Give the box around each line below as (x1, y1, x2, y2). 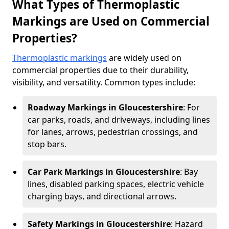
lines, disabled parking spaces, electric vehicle (28, 178, 204, 190)
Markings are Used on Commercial (12, 13, 210, 29)
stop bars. (28, 139, 66, 150)
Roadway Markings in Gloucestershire (28, 102, 183, 113)
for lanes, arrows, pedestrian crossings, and (28, 126, 198, 138)
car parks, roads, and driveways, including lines (28, 114, 210, 125)
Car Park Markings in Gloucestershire (28, 166, 180, 177)
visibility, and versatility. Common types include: (12, 77, 195, 88)
